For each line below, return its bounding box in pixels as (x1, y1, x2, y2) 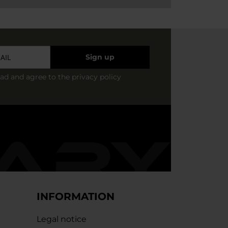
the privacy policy (58, 72, 121, 81)
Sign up (85, 52, 115, 62)
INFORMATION (37, 190, 115, 203)
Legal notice (37, 214, 87, 224)
